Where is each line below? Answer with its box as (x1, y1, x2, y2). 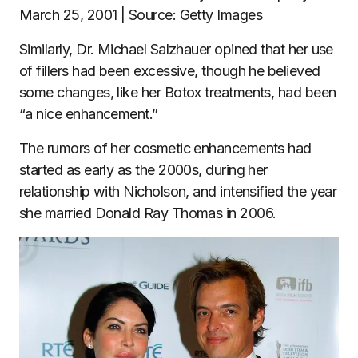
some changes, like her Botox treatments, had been (19, 83, 336, 101)
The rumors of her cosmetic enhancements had (19, 139, 312, 157)
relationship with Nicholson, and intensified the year (19, 182, 337, 200)
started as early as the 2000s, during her (19, 161, 268, 178)
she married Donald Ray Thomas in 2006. (19, 204, 276, 221)
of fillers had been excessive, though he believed (19, 62, 320, 79)
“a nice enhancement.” (19, 105, 158, 122)
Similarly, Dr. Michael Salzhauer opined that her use (19, 40, 333, 58)
